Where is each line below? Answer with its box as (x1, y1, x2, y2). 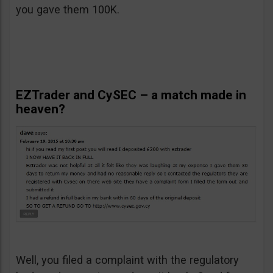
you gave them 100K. (16, 3, 119, 16)
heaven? (16, 102, 65, 116)
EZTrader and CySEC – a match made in (16, 88, 246, 102)
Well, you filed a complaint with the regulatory (16, 253, 239, 266)
